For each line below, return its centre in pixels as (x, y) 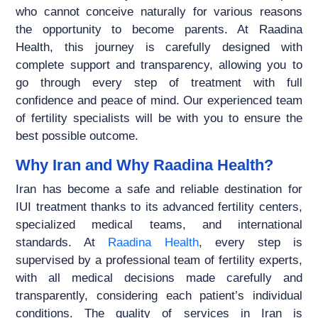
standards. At (62, 243)
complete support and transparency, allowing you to (159, 65)
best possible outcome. (77, 136)
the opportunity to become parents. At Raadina (159, 30)
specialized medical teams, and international (159, 225)
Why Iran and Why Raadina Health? (145, 165)
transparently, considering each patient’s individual (159, 296)
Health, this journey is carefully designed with (159, 48)
